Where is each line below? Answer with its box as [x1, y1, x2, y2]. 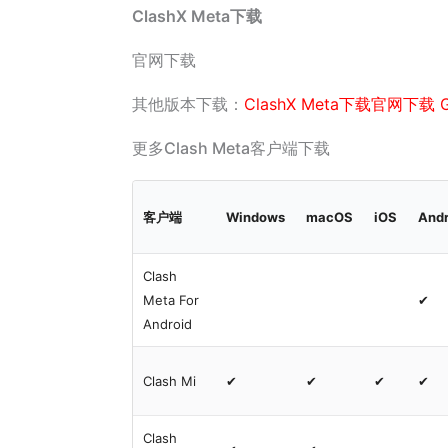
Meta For [143, 292, 200, 308]
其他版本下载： [132, 94, 244, 114]
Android [143, 316, 193, 332]
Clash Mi [143, 373, 197, 389]
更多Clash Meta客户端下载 [132, 138, 330, 158]
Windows [226, 209, 286, 225]
